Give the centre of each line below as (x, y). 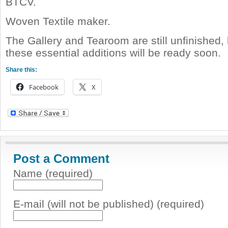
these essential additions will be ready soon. (113, 53)
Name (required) (53, 173)
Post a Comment (61, 159)
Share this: (21, 70)
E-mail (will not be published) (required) (109, 204)
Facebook (44, 87)
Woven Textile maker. (58, 21)
